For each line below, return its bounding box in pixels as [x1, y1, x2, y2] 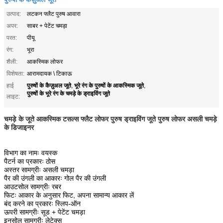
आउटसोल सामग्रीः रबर [4, 182, 61, 191]
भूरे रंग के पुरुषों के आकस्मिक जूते [74, 80, 144, 90]
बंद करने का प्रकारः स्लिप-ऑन [4, 199, 81, 208]
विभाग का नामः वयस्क [4, 148, 57, 157]
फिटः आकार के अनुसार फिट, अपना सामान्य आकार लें [4, 191, 134, 199]
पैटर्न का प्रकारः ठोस [4, 157, 55, 165]
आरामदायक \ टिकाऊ [27, 70, 72, 77]
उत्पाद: [6, 10, 21, 17]
